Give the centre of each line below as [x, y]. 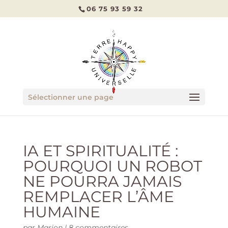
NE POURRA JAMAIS [102, 181]
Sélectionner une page [70, 97]
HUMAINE [61, 212]
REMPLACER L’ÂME [98, 197]
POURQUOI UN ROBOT [112, 166]
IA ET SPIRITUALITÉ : [100, 151]
